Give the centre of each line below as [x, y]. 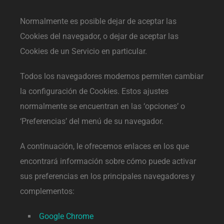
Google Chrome [66, 216]
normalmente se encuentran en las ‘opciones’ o [102, 106]
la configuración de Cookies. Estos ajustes [94, 91]
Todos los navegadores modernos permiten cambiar [112, 76]
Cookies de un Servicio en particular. [83, 51]
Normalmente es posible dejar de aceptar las [98, 21]
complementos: [47, 191]
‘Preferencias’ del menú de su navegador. [92, 121]
